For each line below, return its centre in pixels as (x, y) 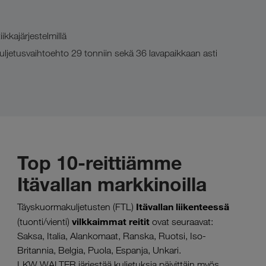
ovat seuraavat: (183, 222)
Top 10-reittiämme (99, 163)
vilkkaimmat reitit (112, 221)
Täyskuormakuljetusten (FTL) (75, 207)
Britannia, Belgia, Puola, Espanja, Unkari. (99, 250)
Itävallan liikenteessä (181, 207)
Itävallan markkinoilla (112, 184)
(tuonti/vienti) (45, 222)
